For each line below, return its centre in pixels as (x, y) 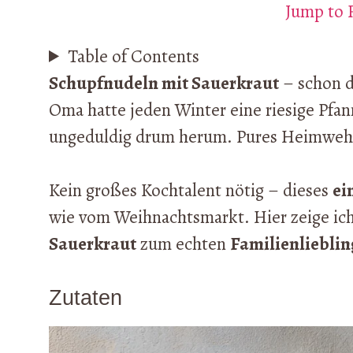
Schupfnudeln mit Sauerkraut (164, 83)
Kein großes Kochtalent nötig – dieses (191, 191)
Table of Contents (134, 56)
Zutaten (85, 297)
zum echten (183, 244)
